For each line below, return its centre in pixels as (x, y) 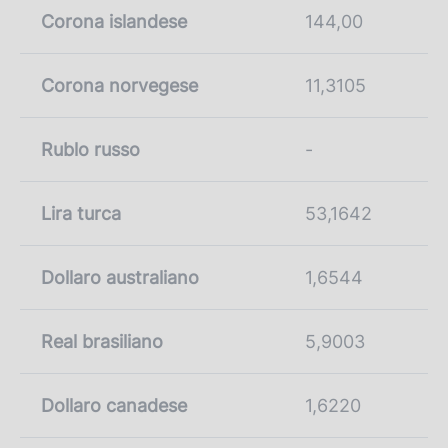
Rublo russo (90, 149)
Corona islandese (114, 21)
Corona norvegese (119, 85)
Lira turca (81, 213)
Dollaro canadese (114, 405)
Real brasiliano (102, 341)
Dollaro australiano (120, 277)
